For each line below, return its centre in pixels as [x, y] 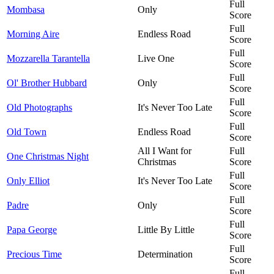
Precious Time [34, 254]
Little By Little [166, 229]
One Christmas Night [48, 156]
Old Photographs [39, 107]
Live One [156, 58]
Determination [165, 254]
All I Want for [165, 150]
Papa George [32, 229]
